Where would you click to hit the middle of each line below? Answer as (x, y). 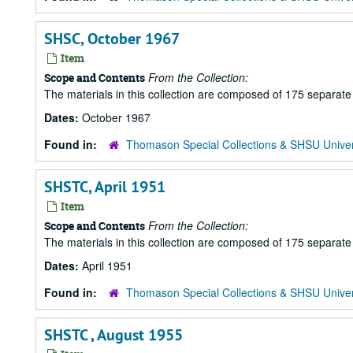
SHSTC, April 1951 (105, 187)
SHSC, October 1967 (112, 39)
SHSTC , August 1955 (113, 335)
